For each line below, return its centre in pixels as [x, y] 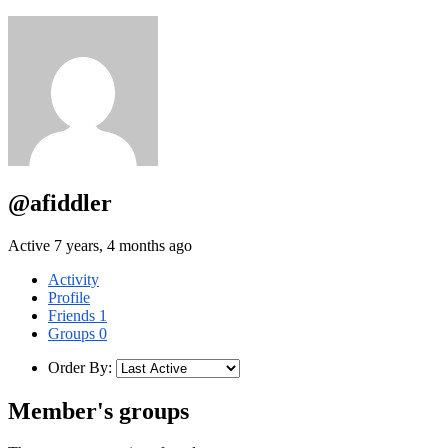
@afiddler [60, 202]
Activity [73, 279]
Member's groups [98, 410]
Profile [69, 297]
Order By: [80, 367]
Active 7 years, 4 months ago [100, 245]
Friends [73, 315]
